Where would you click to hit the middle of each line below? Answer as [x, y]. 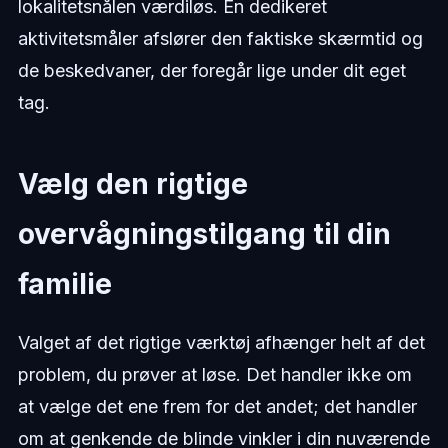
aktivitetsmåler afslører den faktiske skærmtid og [220, 38]
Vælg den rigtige [132, 183]
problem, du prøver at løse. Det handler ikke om [214, 374]
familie [64, 283]
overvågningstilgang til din [204, 233]
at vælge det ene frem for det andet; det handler [217, 406]
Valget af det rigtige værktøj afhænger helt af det [221, 342]
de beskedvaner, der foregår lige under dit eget [211, 70]
